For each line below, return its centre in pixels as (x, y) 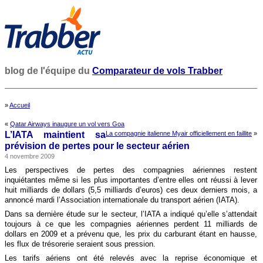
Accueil (20, 105)
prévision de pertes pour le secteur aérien (97, 146)
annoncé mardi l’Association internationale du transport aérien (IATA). (122, 200)
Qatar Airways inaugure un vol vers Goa (67, 124)
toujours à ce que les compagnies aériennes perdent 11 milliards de (131, 224)
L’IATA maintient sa (55, 135)
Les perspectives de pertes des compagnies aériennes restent (131, 170)
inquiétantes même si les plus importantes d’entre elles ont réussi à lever (131, 180)
